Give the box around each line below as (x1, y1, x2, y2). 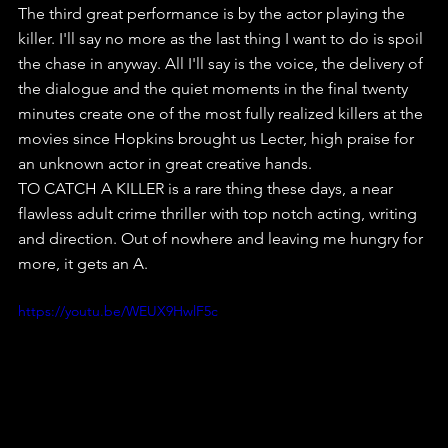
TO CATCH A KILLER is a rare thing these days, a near (18, 179, 397, 199)
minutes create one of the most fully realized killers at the (18, 104, 427, 124)
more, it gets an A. (18, 254, 148, 274)
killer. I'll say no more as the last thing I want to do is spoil (18, 29, 427, 49)
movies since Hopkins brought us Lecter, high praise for (18, 129, 418, 149)
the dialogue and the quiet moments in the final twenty (18, 79, 412, 99)
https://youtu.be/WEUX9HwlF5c (18, 302, 218, 321)
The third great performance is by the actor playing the (18, 4, 409, 24)
